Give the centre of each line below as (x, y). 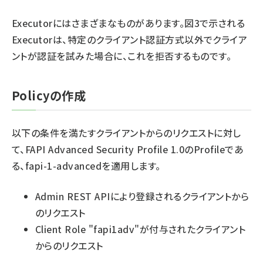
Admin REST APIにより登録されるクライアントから (142, 196)
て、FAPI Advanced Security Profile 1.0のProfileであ (128, 149)
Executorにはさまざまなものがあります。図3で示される (129, 23)
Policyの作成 (49, 95)
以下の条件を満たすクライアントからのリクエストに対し (127, 133)
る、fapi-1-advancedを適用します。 (86, 166)
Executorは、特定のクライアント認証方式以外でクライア (130, 39)
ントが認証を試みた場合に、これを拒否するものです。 (122, 56)
